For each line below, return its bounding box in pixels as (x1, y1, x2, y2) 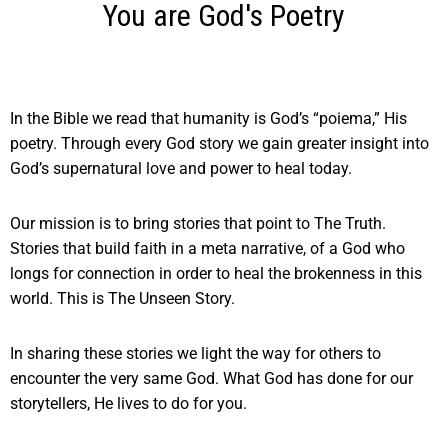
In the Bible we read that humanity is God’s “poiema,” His (10, 108, 407, 128)
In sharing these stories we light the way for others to (10, 343, 381, 363)
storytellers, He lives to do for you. (10, 393, 247, 413)
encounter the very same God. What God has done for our (10, 368, 413, 388)
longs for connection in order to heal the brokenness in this (10, 263, 422, 283)
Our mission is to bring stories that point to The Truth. (10, 213, 386, 233)
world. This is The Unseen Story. (10, 288, 239, 308)
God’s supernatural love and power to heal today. (10, 158, 356, 178)
